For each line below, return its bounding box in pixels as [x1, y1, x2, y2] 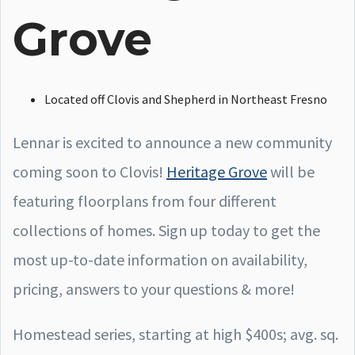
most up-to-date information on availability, [13, 249, 307, 269]
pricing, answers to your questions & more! [13, 278, 295, 299]
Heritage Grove [166, 161, 267, 181]
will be [267, 161, 315, 181]
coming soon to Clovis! [13, 161, 166, 181]
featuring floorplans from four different [13, 190, 277, 211]
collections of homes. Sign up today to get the [13, 219, 320, 240]
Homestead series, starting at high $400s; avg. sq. [13, 323, 338, 344]
